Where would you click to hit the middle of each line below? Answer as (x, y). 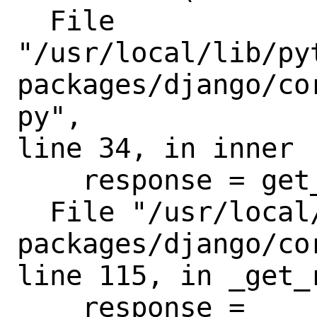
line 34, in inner (155, 148)
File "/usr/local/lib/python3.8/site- (33, 212)
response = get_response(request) (50, 180)
